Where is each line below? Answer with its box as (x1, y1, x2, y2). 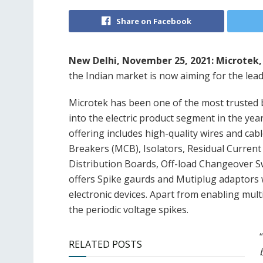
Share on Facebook (116, 15, 191, 26)
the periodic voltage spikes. (69, 203, 188, 216)
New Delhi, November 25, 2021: (69, 53, 214, 67)
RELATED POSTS (69, 237, 142, 251)
